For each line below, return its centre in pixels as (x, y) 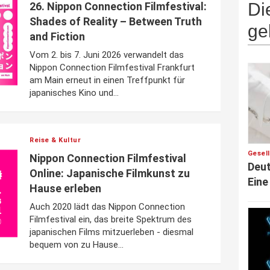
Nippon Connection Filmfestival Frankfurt (112, 67)
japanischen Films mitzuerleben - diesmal (111, 232)
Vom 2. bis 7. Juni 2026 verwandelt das (107, 55)
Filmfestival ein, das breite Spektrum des (111, 219)
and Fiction (57, 36)
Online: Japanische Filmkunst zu (110, 173)
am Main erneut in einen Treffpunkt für (107, 80)
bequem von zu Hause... (77, 245)
